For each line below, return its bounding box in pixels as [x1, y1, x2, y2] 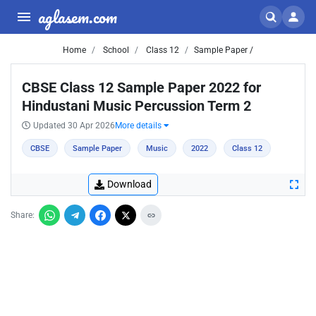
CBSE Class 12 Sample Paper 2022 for [22, 79, 261, 96]
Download [107, 178, 152, 190]
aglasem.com [38, 3, 117, 30]
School [101, 45, 129, 55]
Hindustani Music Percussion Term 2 [22, 97, 251, 114]
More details [115, 121, 164, 130]
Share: [11, 210, 35, 220]
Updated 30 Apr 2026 [33, 121, 115, 130]
